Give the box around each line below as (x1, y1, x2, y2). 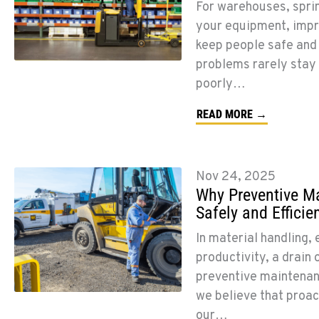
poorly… (195, 75, 246, 93)
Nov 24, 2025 (195, 168, 276, 185)
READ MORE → (196, 107, 267, 121)
